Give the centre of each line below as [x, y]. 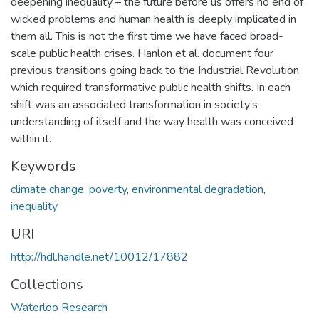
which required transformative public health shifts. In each [151, 87]
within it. [31, 138]
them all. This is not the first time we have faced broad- [147, 36]
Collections [47, 284]
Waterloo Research [59, 307]
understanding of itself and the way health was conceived [152, 121]
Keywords [43, 166]
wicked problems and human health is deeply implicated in [153, 19]
